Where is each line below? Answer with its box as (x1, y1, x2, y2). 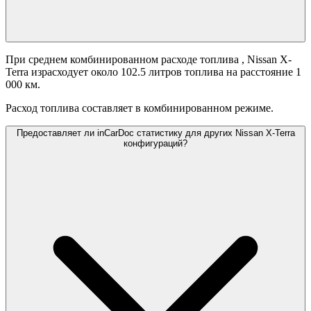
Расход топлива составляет (6, 102, 133, 115)
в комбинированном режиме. (135, 102, 274, 115)
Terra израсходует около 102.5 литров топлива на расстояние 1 (6, 66, 301, 78)
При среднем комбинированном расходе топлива (6, 53, 242, 66)
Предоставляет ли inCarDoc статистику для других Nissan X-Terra (16, 128, 295, 139)
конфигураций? (124, 138, 187, 149)
